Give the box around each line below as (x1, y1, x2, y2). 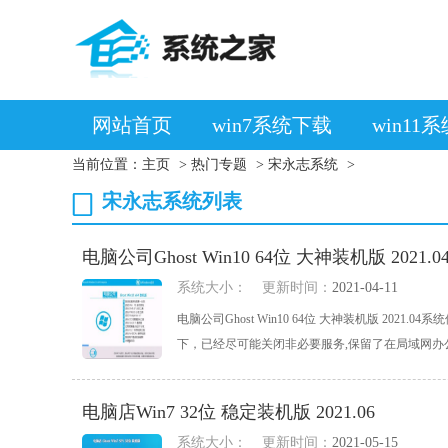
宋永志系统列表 (102, 190, 242, 212)
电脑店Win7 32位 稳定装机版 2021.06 (82, 402, 375, 422)
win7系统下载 (212, 114, 332, 136)
